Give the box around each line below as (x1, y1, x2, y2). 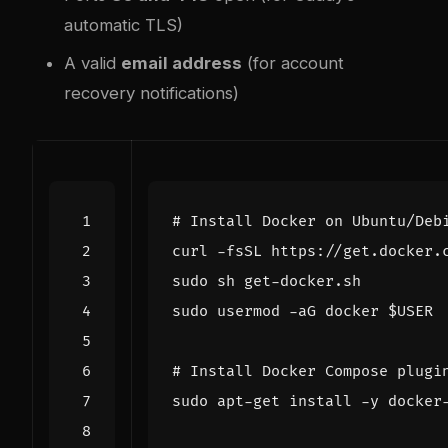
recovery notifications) (64, 83, 239, 104)
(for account (242, 53, 344, 74)
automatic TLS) (64, 15, 183, 36)
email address (121, 53, 242, 74)
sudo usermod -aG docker (172, 302, 388, 322)
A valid (64, 53, 121, 74)
